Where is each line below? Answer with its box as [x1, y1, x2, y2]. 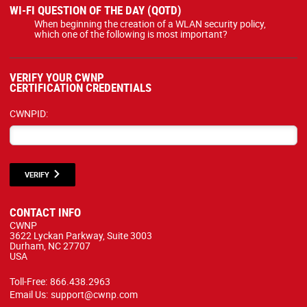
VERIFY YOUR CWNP [10, 69, 104, 85]
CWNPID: [10, 106, 48, 120]
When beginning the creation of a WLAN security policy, [34, 17, 266, 30]
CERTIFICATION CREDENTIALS [10, 79, 151, 95]
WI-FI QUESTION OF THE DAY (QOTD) [10, 2, 182, 18]
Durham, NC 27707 [10, 238, 90, 252]
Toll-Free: [10, 274, 47, 288]
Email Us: [10, 287, 48, 301]
